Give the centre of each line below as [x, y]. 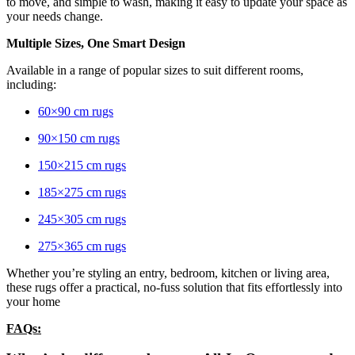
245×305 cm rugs [82, 219]
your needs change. [55, 16]
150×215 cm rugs [82, 165]
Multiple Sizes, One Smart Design [96, 43]
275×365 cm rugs [82, 246]
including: [31, 84]
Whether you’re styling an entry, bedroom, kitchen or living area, [168, 273]
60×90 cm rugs [76, 111]
